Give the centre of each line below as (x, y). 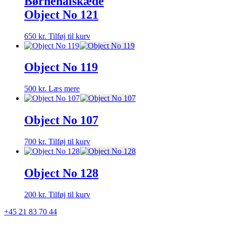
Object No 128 (61, 173)
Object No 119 (61, 67)
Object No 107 (61, 120)
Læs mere (64, 89)
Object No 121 (61, 14)
